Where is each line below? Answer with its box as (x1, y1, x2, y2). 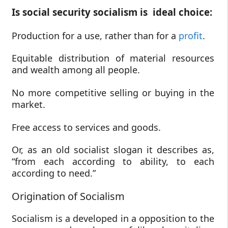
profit (179, 29, 203, 42)
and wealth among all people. (12, 64, 140, 76)
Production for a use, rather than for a (12, 29, 179, 42)
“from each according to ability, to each (12, 155, 214, 168)
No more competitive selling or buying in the (12, 86, 214, 99)
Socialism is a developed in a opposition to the (12, 212, 214, 224)
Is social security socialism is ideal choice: (12, 5, 212, 18)
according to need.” (12, 167, 96, 180)
